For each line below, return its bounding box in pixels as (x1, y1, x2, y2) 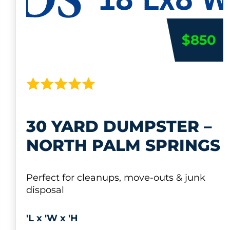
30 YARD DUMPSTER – (26, 117, 213, 137)
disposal (26, 184, 65, 196)
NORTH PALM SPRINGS (26, 136, 221, 156)
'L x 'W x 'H (26, 213, 79, 224)
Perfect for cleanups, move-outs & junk (26, 171, 206, 183)
